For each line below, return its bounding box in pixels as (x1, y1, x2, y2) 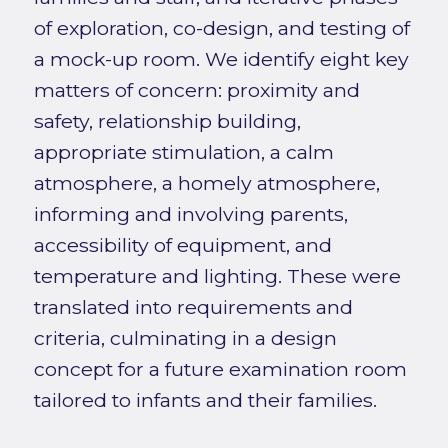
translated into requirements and (33, 294, 353, 319)
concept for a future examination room (33, 356, 407, 381)
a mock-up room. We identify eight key (33, 46, 409, 71)
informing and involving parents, (33, 201, 348, 226)
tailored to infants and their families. (33, 387, 377, 412)
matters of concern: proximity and (33, 77, 360, 102)
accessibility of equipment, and (33, 232, 332, 257)
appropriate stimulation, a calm (33, 139, 334, 164)
